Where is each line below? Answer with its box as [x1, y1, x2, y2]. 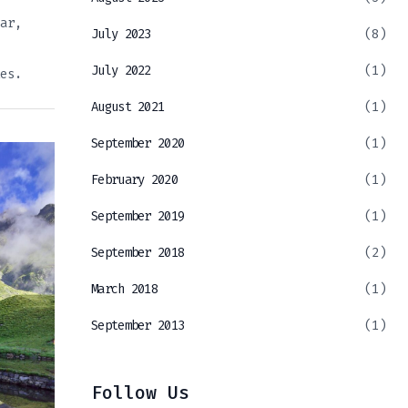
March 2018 [91, 280, 158, 299]
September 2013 [91, 317, 185, 335]
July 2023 [91, 25, 151, 44]
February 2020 [91, 171, 178, 189]
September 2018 [91, 244, 185, 262]
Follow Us [91, 381, 189, 405]
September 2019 [91, 208, 185, 226]
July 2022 [91, 62, 151, 80]
